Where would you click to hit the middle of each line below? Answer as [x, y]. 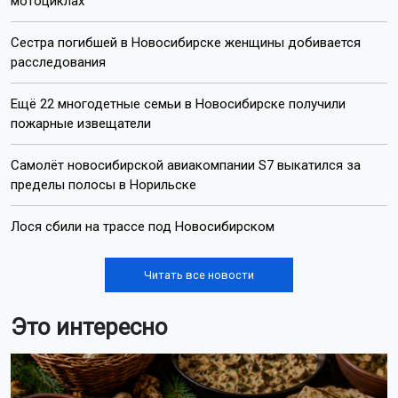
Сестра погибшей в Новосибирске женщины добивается [186, 43]
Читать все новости [199, 275]
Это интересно [89, 327]
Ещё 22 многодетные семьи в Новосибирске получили [178, 104]
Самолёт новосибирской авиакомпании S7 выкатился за [186, 166]
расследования [58, 63]
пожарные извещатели [81, 124]
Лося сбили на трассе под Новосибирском [143, 227]
